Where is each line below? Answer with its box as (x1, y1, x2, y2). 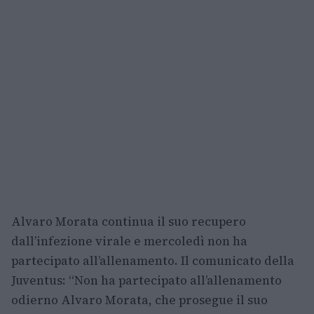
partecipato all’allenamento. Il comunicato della (11, 252, 294, 270)
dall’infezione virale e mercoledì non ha (11, 233, 247, 250)
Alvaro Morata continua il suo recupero (11, 213, 246, 231)
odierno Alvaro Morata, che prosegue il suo (11, 292, 268, 309)
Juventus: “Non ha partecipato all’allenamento (11, 272, 282, 289)
